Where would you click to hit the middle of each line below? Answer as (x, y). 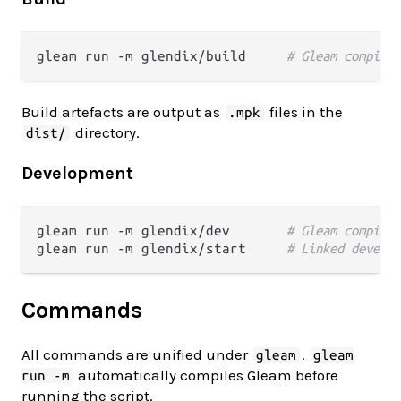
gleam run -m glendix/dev (162, 230)
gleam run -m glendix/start (162, 248)
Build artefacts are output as (123, 111)
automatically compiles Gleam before (207, 375)
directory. (105, 132)
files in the (304, 111)
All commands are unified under (137, 354)
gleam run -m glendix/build (162, 55)
